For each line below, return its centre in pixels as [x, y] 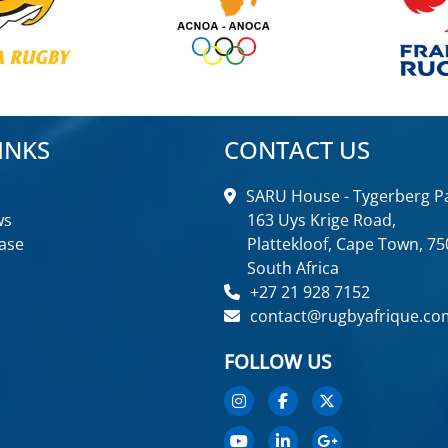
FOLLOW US [277, 361]
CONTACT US [297, 149]
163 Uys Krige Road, [321, 219]
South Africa [293, 267]
